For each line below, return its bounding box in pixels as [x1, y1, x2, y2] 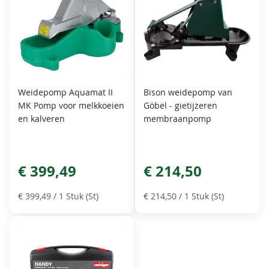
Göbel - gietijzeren [144, 99, 217, 111]
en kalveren [18, 112, 65, 124]
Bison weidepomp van [144, 86, 232, 98]
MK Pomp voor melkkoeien [18, 99, 125, 111]
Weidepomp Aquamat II [18, 86, 113, 98]
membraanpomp [144, 112, 211, 124]
